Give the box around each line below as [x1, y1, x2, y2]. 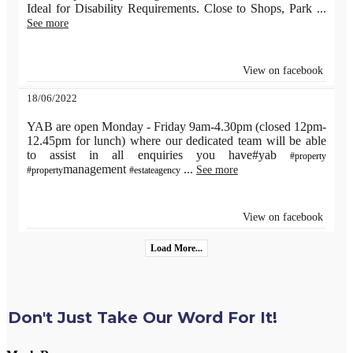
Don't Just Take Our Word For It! [7, 307, 277, 327]
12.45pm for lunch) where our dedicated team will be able [27, 134, 326, 148]
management [63, 162, 129, 176]
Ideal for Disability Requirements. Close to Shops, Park [27, 2, 317, 16]
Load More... [150, 243, 203, 255]
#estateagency [129, 165, 180, 176]
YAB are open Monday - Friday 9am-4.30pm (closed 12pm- [27, 120, 326, 134]
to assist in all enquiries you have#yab [27, 148, 290, 162]
